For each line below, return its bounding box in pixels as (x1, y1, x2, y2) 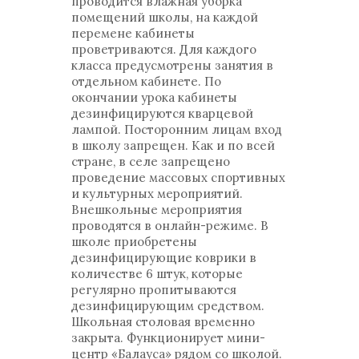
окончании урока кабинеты (71, 90, 237, 105)
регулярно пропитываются (71, 282, 236, 297)
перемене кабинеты (71, 26, 195, 41)
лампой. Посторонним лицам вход (71, 122, 282, 137)
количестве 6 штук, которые (71, 266, 243, 281)
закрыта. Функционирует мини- (71, 330, 265, 345)
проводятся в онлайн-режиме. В (71, 218, 268, 233)
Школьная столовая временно (71, 314, 255, 329)
